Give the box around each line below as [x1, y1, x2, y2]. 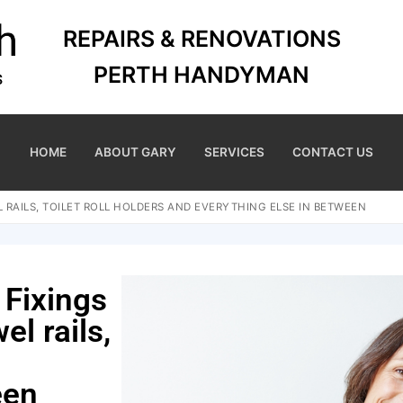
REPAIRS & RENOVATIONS [62, 25, 341, 53]
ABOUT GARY [94, 144, 176, 159]
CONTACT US [292, 144, 373, 159]
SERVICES [204, 144, 264, 159]
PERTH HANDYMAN [94, 61, 309, 89]
